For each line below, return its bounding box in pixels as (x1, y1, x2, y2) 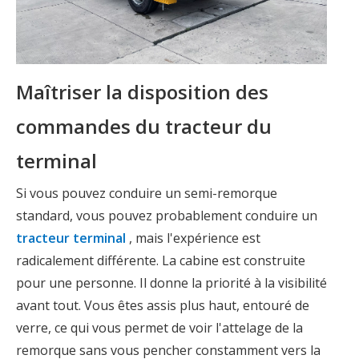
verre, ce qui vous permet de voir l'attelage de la (16, 318, 303, 337)
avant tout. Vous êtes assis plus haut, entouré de (16, 296, 309, 314)
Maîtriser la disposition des (16, 78, 268, 105)
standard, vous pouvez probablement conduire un (16, 206, 317, 224)
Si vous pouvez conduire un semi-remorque (16, 184, 277, 202)
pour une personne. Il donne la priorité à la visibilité (16, 273, 327, 292)
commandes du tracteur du (16, 112, 272, 139)
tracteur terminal (16, 228, 129, 247)
